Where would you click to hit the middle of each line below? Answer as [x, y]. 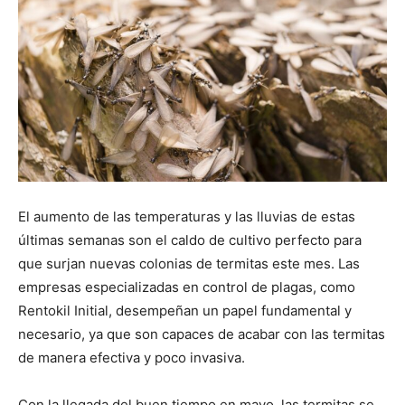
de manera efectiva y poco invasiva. [132, 358]
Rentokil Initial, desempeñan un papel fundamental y [185, 311]
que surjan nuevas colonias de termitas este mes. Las [189, 264]
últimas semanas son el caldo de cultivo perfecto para [190, 240]
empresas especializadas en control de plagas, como [187, 287]
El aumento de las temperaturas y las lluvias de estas [187, 217]
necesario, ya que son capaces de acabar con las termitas [202, 334]
